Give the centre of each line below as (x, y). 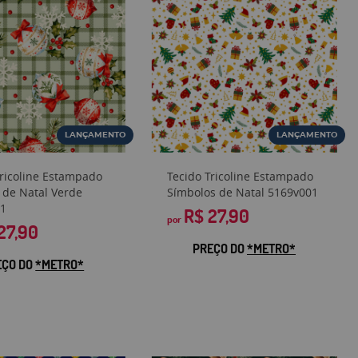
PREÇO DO (220, 249)
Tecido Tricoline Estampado (241, 177)
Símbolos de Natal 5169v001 (243, 193)
